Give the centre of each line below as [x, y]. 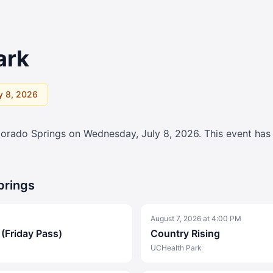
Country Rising [185, 233]
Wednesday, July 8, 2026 [141, 133]
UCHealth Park [176, 248]
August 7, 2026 [176, 218]
